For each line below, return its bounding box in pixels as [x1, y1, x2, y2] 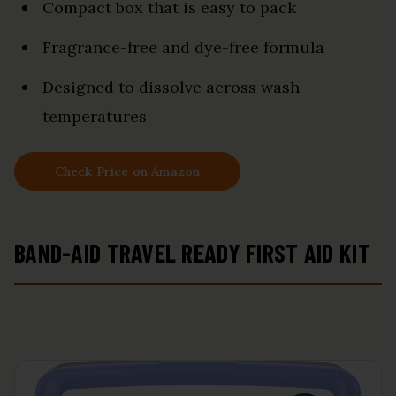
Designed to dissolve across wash [42, 76, 300, 97]
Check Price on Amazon [54, 163, 201, 179]
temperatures [42, 105, 147, 126]
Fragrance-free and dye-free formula [42, 36, 324, 57]
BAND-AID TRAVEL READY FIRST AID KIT [14, 237, 370, 268]
